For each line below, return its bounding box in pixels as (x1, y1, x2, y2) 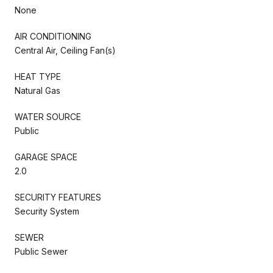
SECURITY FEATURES (15, 191, 101, 202)
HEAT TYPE (15, 71, 61, 82)
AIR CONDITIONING (15, 30, 91, 41)
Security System (15, 205, 79, 216)
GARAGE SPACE (15, 151, 77, 162)
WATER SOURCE (15, 111, 81, 122)
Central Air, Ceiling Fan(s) (15, 44, 116, 55)
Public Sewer (15, 246, 68, 257)
